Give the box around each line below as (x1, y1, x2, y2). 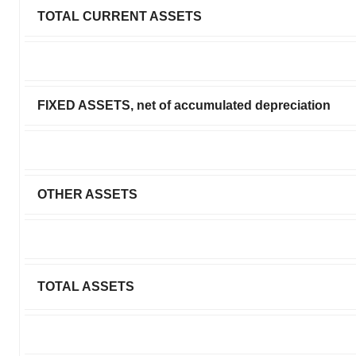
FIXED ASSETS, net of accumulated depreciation (37, 98, 331, 112)
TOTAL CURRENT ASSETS (37, 9, 202, 23)
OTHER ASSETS (37, 187, 137, 201)
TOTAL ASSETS (37, 279, 134, 293)
